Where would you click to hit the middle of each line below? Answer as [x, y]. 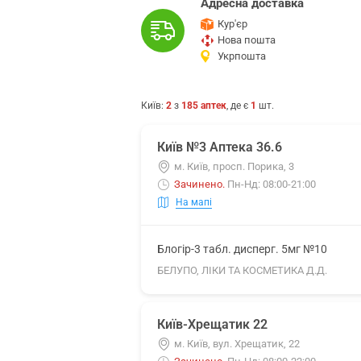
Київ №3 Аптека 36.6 [220, 147]
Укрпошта [242, 56]
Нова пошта [247, 40]
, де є [239, 106]
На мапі [194, 202]
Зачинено [198, 184]
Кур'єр [232, 24]
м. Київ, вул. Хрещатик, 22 [237, 344]
